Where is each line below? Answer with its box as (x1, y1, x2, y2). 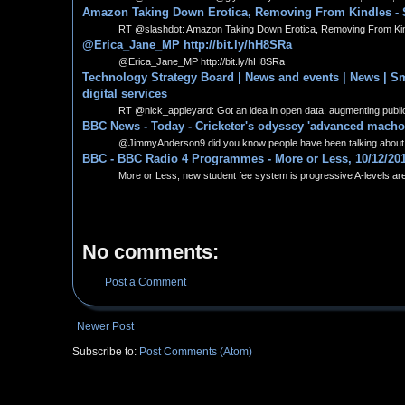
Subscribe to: (72, 345, 139, 359)
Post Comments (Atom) (139, 345, 252, 359)
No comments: (82, 240, 219, 264)
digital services (82, 86, 167, 100)
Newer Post (77, 320, 134, 334)
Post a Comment (105, 276, 186, 289)
